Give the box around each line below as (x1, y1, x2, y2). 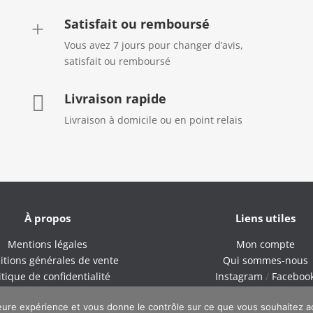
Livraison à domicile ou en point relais (64, 112, 242, 126)
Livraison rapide (64, 89, 166, 107)
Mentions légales (8, 237, 88, 251)
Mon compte (235, 237, 295, 251)
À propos (24, 210, 71, 225)
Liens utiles (235, 210, 296, 225)
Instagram (215, 269, 263, 283)
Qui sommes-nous (222, 253, 308, 267)
